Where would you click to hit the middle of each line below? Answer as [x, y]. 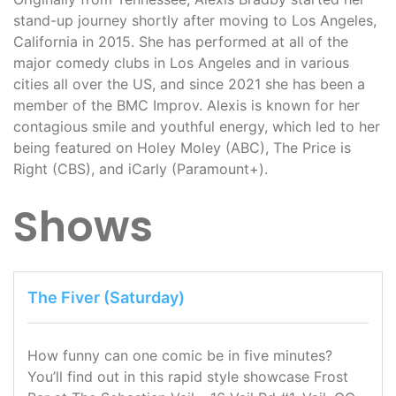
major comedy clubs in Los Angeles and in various [181, 63]
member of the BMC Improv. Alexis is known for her [187, 105]
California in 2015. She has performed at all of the [181, 42]
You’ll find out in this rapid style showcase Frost [188, 377]
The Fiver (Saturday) [106, 297]
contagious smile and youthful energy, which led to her [197, 126]
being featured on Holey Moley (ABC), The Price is [182, 148]
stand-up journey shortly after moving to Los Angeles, [195, 20]
